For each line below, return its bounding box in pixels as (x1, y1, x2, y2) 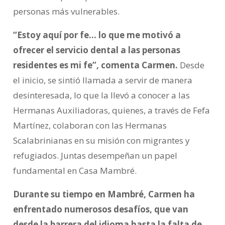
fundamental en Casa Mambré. (13, 165, 137, 177)
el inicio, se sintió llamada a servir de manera (13, 74, 192, 86)
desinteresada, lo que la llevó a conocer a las (13, 89, 190, 101)
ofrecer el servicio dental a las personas (13, 44, 180, 56)
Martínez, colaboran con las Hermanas (13, 120, 167, 132)
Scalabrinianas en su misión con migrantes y (13, 135, 190, 147)
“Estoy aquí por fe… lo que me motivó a (13, 29, 181, 41)
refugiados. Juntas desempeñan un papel (13, 150, 177, 162)
